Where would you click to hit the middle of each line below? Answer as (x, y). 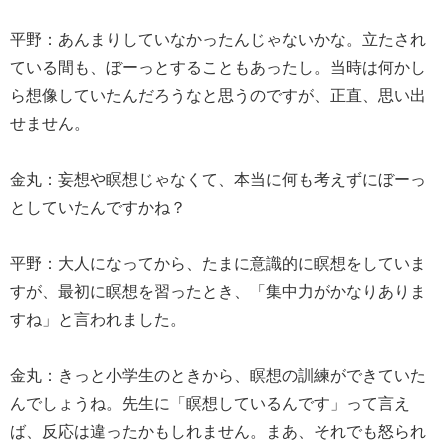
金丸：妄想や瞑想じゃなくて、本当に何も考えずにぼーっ (218, 178)
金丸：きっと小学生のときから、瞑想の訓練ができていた (218, 374)
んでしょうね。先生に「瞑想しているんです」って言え (210, 402)
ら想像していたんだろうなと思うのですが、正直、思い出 (218, 94)
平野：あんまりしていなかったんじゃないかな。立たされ (218, 38)
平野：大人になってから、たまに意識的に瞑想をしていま (218, 262)
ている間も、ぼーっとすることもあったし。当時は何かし (218, 66)
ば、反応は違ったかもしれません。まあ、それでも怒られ (218, 430)
